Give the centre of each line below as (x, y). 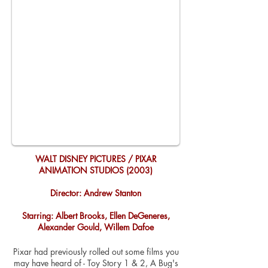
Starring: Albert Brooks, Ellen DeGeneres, (96, 216)
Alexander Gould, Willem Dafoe (96, 227)
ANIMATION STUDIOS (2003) (96, 170)
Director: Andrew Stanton (96, 193)
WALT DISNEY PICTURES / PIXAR (96, 159)
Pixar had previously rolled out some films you (96, 252)
